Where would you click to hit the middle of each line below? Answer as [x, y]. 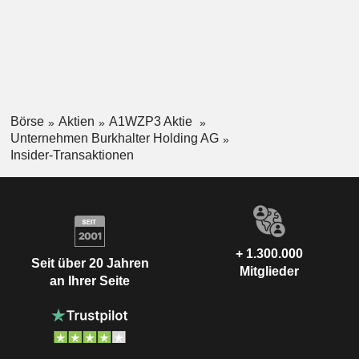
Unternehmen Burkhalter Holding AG [114, 138]
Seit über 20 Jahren [90, 264]
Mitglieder [269, 271]
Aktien [76, 122]
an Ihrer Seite [90, 281]
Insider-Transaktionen [72, 155]
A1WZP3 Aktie [152, 122]
